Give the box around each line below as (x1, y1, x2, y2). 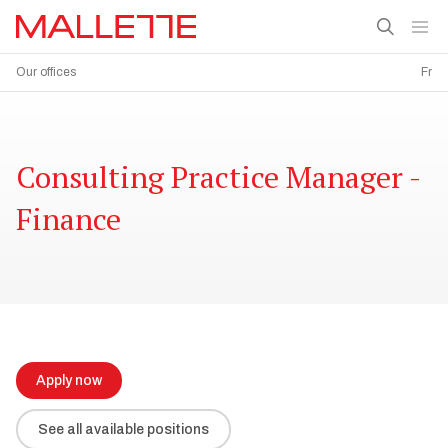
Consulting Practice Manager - (16, 157, 420, 197)
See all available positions (38, 422, 209, 437)
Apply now (36, 373, 102, 388)
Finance (16, 199, 121, 239)
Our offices (16, 65, 76, 79)
